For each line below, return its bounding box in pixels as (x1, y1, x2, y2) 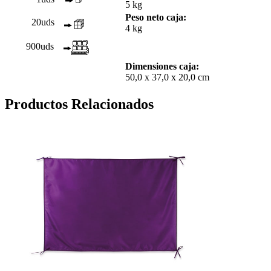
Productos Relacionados (5, 96, 154, 113)
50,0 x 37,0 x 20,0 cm (125, 72, 209, 83)
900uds (26, 41, 54, 52)
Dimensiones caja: (125, 61, 199, 72)
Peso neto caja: (125, 12, 186, 23)
